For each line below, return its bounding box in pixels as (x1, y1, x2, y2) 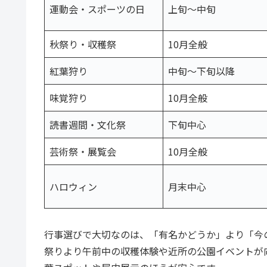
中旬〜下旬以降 (168, 63, 235, 78)
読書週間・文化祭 (49, 117, 126, 132)
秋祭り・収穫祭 (49, 36, 116, 51)
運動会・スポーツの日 (49, 1, 145, 16)
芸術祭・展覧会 (49, 144, 116, 159)
